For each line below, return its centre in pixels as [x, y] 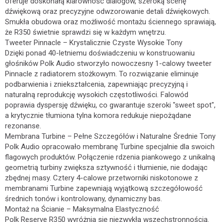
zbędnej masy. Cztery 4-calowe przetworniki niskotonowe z [102, 178]
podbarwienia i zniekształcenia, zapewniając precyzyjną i [96, 84]
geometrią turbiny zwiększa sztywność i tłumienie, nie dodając [106, 167]
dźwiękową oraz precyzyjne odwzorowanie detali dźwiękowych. [108, 11]
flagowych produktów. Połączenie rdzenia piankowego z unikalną [110, 157]
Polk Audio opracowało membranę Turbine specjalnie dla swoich [110, 147]
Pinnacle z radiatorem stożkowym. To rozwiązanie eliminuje [102, 74]
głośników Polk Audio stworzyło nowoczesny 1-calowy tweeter [108, 63]
